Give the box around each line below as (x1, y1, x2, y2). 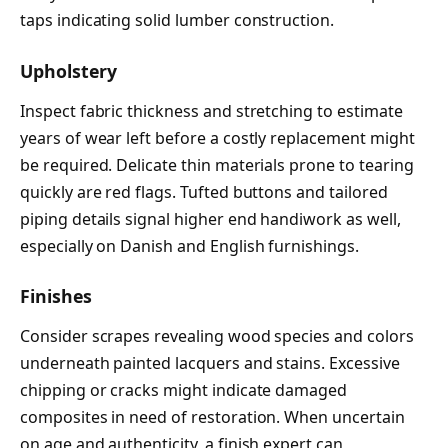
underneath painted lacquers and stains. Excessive (20, 351, 400, 374)
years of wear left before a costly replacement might (20, 126, 415, 149)
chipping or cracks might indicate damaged (20, 378, 348, 401)
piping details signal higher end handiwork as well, (20, 207, 401, 230)
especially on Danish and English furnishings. (20, 234, 359, 257)
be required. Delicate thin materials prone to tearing (20, 153, 414, 176)
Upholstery (20, 59, 117, 84)
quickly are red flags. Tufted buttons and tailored (20, 180, 388, 203)
